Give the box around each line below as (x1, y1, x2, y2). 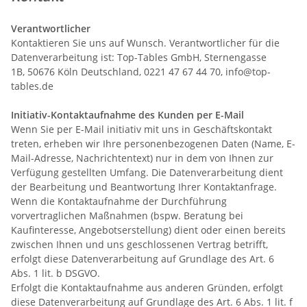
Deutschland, (81, 64, 144, 78)
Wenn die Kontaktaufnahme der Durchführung (11, 194, 227, 208)
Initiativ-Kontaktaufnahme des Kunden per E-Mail (11, 108, 244, 121)
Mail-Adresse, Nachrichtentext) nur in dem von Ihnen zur (11, 151, 273, 164)
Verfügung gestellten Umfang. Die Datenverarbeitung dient (11, 165, 283, 179)
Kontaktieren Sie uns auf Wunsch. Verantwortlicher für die (11, 36, 280, 49)
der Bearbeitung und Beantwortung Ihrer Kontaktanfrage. (11, 180, 277, 193)
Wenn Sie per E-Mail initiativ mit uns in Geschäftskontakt (11, 122, 272, 136)
